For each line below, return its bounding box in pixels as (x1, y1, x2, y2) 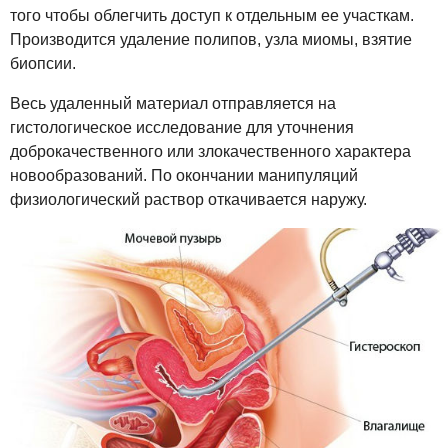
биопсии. (10, 55, 76, 73)
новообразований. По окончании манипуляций (10, 167, 358, 185)
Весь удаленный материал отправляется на (10, 95, 336, 113)
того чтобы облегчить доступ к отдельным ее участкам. (10, 7, 414, 25)
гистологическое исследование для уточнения (10, 119, 354, 137)
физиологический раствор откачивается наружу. (10, 191, 367, 209)
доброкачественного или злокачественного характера (10, 143, 411, 161)
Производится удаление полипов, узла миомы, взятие (10, 31, 412, 49)
